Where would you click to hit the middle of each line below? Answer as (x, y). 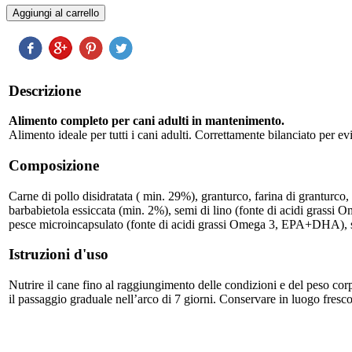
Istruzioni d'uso (59, 255)
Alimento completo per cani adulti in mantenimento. (147, 121)
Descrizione (45, 90)
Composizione (54, 166)
